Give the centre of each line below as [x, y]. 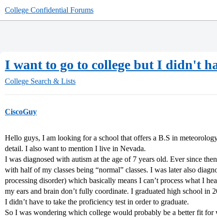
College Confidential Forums [49, 10]
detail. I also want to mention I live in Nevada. [75, 148]
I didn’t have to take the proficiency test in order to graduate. [97, 202]
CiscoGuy [21, 112]
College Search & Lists [40, 81]
